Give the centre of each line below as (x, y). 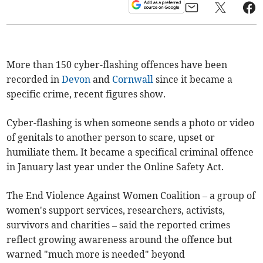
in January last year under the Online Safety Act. (115, 166)
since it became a (193, 79)
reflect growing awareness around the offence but (120, 239)
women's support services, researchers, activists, (116, 210)
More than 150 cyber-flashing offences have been (117, 64)
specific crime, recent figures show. (86, 94)
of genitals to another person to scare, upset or (111, 137)
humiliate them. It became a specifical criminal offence (130, 152)
